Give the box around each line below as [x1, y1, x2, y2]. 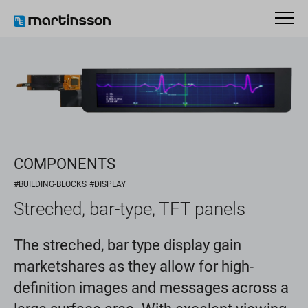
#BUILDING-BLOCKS [14, 178, 87, 190]
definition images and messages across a [14, 277, 289, 298]
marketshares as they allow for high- [14, 256, 254, 276]
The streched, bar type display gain [14, 234, 241, 255]
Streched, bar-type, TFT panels [14, 197, 245, 221]
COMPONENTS [14, 153, 115, 174]
